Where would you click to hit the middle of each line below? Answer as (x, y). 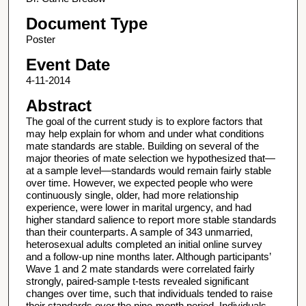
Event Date (68, 65)
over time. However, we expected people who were (139, 183)
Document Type (86, 23)
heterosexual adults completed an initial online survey (144, 245)
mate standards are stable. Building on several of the (142, 146)
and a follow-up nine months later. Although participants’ (148, 257)
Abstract (58, 106)
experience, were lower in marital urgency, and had (138, 208)
